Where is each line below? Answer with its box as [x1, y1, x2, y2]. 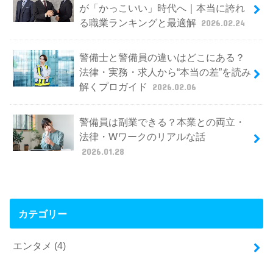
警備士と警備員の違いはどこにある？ [79, 52, 245, 63]
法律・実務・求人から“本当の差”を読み [79, 66, 251, 78]
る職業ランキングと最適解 [79, 16, 199, 28]
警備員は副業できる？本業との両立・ [79, 116, 245, 128]
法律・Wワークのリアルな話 [79, 131, 205, 143]
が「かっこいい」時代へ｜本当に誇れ [79, 2, 245, 13]
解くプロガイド [79, 81, 150, 93]
